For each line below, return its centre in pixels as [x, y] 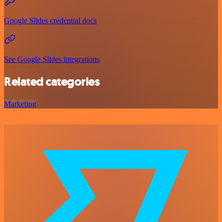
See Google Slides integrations [52, 59]
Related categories [52, 82]
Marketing [20, 104]
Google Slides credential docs [50, 21]
